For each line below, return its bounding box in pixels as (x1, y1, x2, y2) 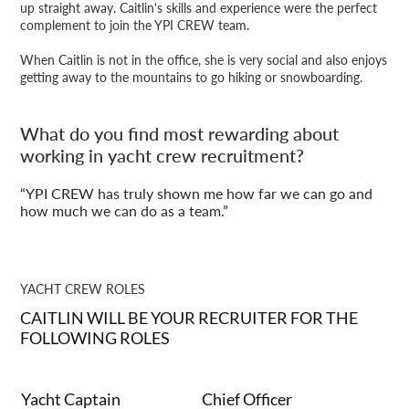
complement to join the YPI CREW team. (20, 17, 250, 34)
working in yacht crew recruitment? (20, 144, 305, 167)
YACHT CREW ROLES (20, 281, 146, 298)
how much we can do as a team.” (20, 202, 229, 220)
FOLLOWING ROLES (20, 328, 171, 349)
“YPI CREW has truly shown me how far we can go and (20, 184, 373, 203)
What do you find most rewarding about (20, 122, 340, 145)
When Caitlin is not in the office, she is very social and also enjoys (20, 52, 388, 68)
